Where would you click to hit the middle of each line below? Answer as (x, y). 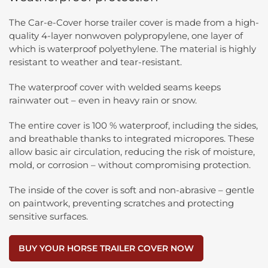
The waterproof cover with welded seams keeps (115, 87)
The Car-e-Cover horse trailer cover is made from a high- (134, 22)
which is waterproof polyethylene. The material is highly (133, 48)
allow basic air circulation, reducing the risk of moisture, (132, 151)
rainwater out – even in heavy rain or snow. (103, 100)
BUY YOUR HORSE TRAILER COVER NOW (106, 248)
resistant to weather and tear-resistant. (95, 62)
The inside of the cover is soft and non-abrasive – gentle (132, 190)
